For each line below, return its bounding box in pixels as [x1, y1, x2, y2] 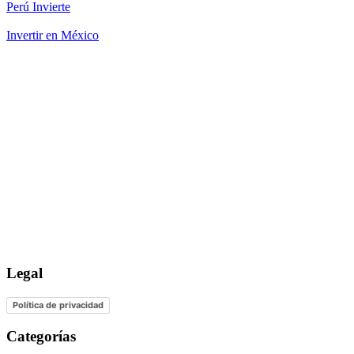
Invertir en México [6, 28, 99, 43]
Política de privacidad [13, 299, 104, 311]
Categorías [6, 328, 76, 345]
